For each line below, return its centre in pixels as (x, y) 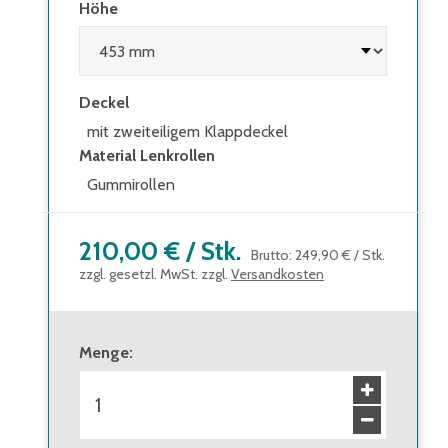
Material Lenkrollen (147, 156)
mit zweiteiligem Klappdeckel (187, 132)
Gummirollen (131, 185)
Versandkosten (277, 274)
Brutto (270, 255)
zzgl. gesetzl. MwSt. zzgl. (153, 274)
